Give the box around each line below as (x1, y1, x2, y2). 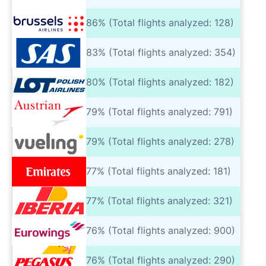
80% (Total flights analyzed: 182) (86, 76, 234, 88)
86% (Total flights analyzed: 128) (86, 17, 234, 29)
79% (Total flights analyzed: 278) (86, 135, 235, 148)
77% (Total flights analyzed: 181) (86, 165, 231, 178)
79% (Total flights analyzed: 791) (86, 106, 233, 118)
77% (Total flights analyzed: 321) (86, 195, 233, 207)
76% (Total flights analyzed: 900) (86, 224, 235, 237)
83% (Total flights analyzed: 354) (86, 46, 236, 59)
